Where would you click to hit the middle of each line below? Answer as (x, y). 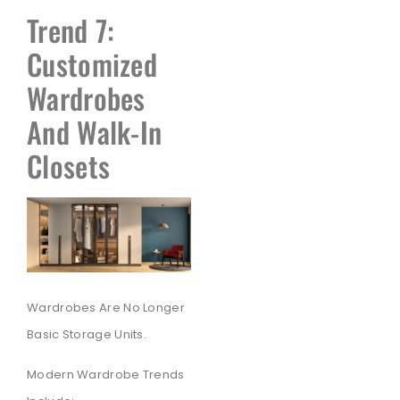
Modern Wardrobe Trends (106, 374)
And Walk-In (95, 132)
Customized (92, 64)
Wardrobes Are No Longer (106, 308)
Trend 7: (71, 30)
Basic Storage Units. (87, 335)
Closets (69, 166)
